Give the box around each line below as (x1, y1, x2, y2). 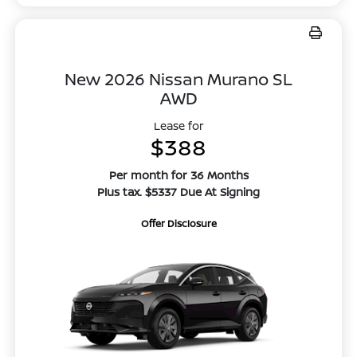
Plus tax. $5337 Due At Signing (97, 184, 260, 200)
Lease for (153, 118, 204, 134)
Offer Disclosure (140, 217, 217, 231)
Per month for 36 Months (108, 167, 249, 183)
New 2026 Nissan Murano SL (65, 68, 292, 91)
